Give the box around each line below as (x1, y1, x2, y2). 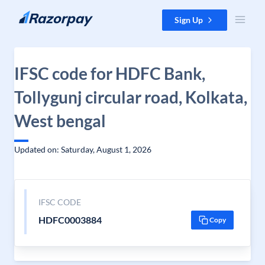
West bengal (14, 111, 106, 131)
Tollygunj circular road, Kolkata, (14, 87, 247, 107)
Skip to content (9, 10, 66, 20)
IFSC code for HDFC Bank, (14, 63, 205, 83)
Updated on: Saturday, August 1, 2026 (14, 144, 151, 154)
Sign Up (174, 15, 203, 25)
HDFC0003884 (38, 214, 102, 225)
